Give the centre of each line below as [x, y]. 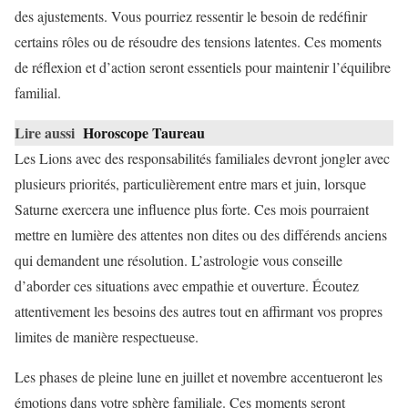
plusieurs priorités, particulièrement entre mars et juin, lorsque [190, 183]
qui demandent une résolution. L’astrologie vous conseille [178, 260]
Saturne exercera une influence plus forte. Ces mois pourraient [192, 209]
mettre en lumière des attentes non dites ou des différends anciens [201, 234]
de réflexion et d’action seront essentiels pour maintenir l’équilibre [203, 66]
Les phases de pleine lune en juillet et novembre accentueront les [199, 376]
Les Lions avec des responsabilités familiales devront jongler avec [202, 158]
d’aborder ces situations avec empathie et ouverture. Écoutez [187, 285]
